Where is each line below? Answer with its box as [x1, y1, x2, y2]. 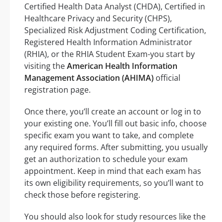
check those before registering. [24, 189, 140, 200]
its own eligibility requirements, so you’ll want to [24, 177, 204, 188]
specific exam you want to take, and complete [24, 129, 194, 141]
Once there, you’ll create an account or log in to [24, 106, 201, 117]
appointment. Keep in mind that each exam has [24, 165, 201, 176]
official [154, 72, 180, 83]
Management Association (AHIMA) [24, 72, 154, 83]
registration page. [24, 84, 91, 95]
